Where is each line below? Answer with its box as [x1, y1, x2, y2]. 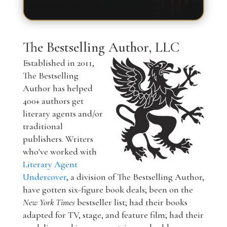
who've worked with [22, 146, 97, 158]
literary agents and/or [22, 108, 103, 120]
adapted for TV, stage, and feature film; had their [22, 209, 204, 221]
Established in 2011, [22, 57, 94, 69]
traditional [22, 121, 63, 132]
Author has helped [22, 83, 93, 94]
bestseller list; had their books [74, 197, 187, 208]
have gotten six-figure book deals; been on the [22, 184, 193, 196]
